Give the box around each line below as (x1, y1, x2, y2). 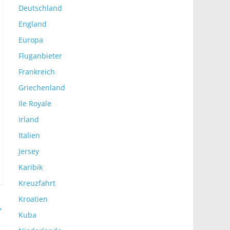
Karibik (18, 162, 43, 172)
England (18, 19, 47, 29)
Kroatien (18, 194, 48, 204)
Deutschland (18, 3, 62, 13)
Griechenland (18, 83, 65, 92)
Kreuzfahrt (18, 178, 55, 188)
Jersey (18, 146, 39, 156)
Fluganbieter (18, 51, 62, 61)
